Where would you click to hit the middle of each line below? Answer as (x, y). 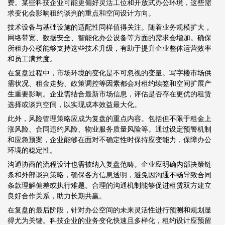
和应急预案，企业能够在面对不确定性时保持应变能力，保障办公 (109, 139)
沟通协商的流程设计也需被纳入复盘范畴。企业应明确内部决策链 (109, 164)
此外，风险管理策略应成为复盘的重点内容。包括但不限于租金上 (109, 118)
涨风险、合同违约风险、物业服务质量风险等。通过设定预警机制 (109, 129)
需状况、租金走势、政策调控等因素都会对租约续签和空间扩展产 (109, 83)
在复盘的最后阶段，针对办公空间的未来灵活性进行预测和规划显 (109, 210)
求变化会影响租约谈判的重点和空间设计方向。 (81, 13)
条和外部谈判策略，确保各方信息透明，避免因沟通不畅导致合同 (109, 175)
